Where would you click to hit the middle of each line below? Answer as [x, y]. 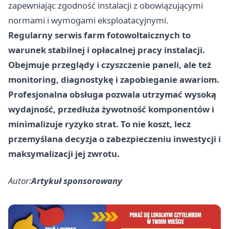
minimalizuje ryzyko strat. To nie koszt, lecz [99, 124]
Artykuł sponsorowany [77, 180]
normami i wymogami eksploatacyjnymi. [88, 20]
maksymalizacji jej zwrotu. [64, 153]
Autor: [20, 180]
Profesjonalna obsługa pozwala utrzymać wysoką [112, 94]
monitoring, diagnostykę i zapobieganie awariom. [114, 79]
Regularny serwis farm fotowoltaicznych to [99, 35]
